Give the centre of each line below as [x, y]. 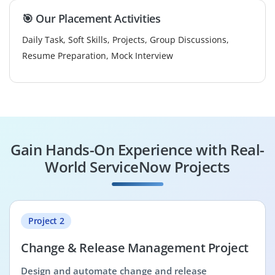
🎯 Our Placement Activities [91, 18]
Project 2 [46, 220]
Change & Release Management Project [135, 248]
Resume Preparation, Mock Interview [98, 55]
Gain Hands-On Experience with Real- [137, 149]
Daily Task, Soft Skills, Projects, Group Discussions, [126, 39]
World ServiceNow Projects [137, 166]
